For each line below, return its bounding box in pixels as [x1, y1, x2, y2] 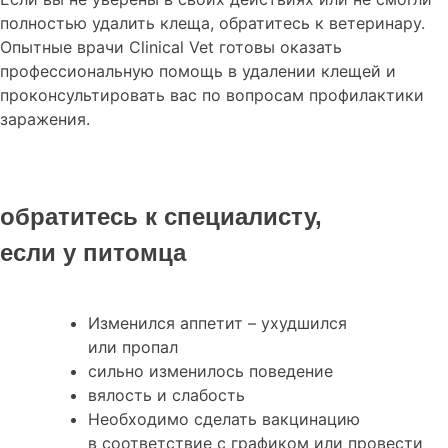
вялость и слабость [88, 385, 245, 406]
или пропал [88, 337, 178, 358]
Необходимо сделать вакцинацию [88, 409, 360, 430]
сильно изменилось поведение [88, 361, 333, 382]
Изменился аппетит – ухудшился [88, 313, 347, 334]
